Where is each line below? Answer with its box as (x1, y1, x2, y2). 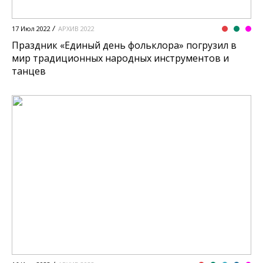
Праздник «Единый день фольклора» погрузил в (12, 39, 237, 52)
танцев (12, 65, 46, 78)
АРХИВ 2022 (58, 24, 95, 33)
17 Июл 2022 (12, 24, 50, 33)
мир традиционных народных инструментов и (12, 52, 229, 65)
